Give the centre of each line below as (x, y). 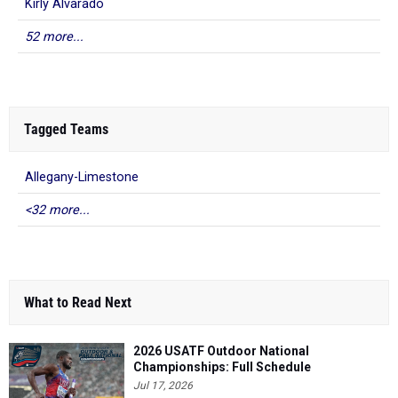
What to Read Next (78, 302)
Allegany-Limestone (82, 177)
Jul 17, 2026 (163, 386)
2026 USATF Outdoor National (221, 351)
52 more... (54, 37)
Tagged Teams (66, 129)
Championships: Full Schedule (222, 367)
